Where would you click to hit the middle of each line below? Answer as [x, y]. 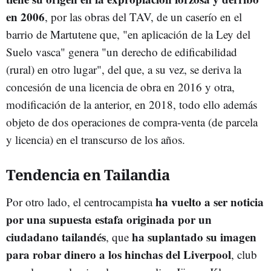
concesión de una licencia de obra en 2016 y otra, [120, 87]
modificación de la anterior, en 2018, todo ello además [132, 104]
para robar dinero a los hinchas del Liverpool [119, 254]
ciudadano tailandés [56, 237]
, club [244, 254]
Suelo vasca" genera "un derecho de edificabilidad [122, 51]
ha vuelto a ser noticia [210, 201]
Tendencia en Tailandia [88, 174]
